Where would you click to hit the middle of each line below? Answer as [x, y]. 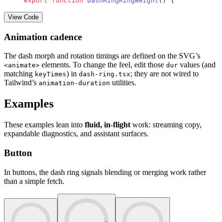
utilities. [123, 83]
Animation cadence [43, 37]
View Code [23, 17]
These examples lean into [44, 125]
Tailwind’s [21, 83]
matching [19, 74]
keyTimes [51, 74]
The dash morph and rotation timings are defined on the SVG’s [102, 56]
